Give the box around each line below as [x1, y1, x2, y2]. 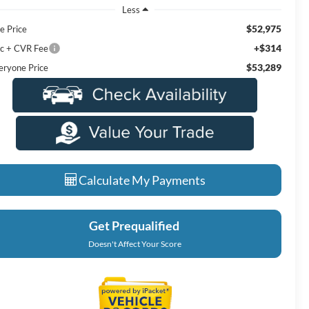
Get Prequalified [88, 217, 179, 233]
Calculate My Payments [76, 172, 206, 188]
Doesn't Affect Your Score [88, 238, 181, 249]
